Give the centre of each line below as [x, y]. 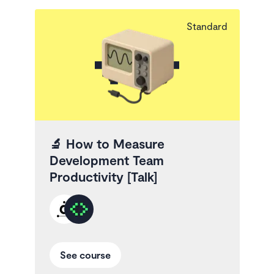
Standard [207, 26]
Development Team [106, 160]
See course [85, 255]
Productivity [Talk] [103, 177]
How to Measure [115, 144]
